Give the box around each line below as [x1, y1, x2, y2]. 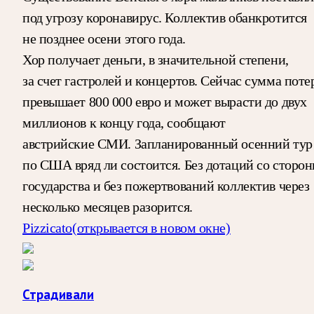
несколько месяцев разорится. [22, 198, 193, 214]
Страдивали [22, 287, 94, 303]
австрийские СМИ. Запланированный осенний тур [22, 135, 313, 151]
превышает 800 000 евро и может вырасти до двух [22, 93, 307, 109]
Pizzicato [22, 219, 73, 235]
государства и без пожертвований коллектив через [22, 177, 310, 193]
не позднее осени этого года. [22, 30, 186, 46]
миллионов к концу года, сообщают [22, 114, 226, 130]
